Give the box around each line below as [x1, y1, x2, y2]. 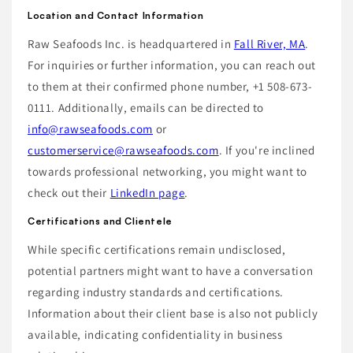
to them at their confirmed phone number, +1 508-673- [28, 79, 313, 95]
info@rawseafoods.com [28, 121, 153, 137]
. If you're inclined [218, 143, 315, 158]
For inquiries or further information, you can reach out [28, 58, 317, 73]
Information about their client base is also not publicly [28, 306, 318, 321]
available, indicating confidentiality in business [28, 327, 283, 343]
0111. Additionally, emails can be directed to [28, 100, 265, 116]
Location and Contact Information [28, 9, 204, 22]
